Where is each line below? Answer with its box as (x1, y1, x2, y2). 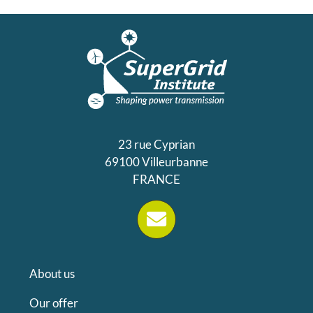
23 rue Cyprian (118, 136, 195, 152)
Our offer (29, 296, 79, 311)
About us (29, 266, 75, 282)
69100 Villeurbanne (105, 154, 208, 169)
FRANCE (133, 171, 180, 187)
